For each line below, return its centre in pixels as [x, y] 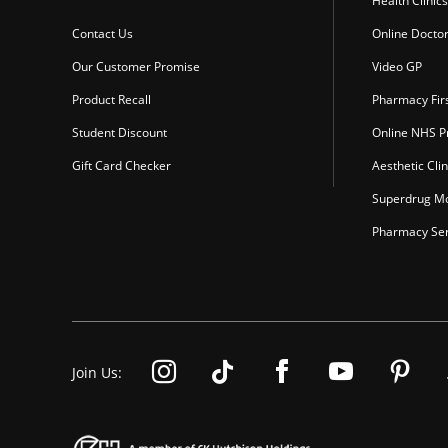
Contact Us [102, 34]
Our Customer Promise [136, 67]
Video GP [397, 67]
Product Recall [111, 100]
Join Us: [97, 373]
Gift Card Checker [121, 166]
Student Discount [119, 133]
